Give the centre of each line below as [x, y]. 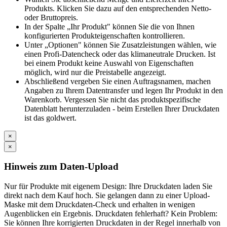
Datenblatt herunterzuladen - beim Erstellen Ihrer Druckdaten [122, 108]
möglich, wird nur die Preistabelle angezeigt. [95, 72]
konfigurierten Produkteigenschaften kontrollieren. [105, 35]
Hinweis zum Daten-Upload [61, 167]
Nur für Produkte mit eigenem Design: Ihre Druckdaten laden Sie [108, 186]
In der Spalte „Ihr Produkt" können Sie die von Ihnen [109, 26]
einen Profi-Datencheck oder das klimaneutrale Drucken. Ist [120, 54]
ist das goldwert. [50, 118]
